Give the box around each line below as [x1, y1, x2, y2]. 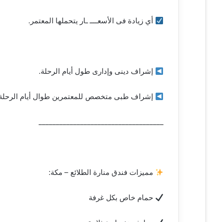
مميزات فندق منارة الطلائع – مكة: [48, 167, 155, 177]
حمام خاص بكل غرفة [88, 193, 155, 203]
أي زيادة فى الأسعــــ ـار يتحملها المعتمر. [28, 16, 155, 26]
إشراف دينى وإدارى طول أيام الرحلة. [38, 66, 155, 76]
